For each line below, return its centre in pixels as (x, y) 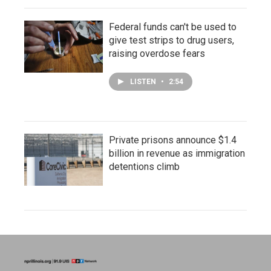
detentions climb (144, 166)
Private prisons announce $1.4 (173, 140)
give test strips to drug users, (171, 40)
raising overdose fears (157, 53)
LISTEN (144, 81)
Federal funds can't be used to (173, 27)
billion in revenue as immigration (177, 153)
